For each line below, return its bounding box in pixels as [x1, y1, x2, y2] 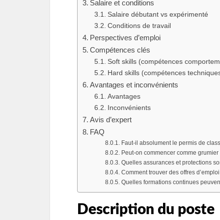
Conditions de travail [107, 22, 171, 29]
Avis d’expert [90, 115, 132, 124]
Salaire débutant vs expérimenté [107, 11, 208, 18]
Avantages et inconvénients [90, 81, 179, 89]
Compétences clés [90, 46, 151, 54]
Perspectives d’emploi [90, 33, 161, 42]
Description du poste [77, 202, 215, 217]
